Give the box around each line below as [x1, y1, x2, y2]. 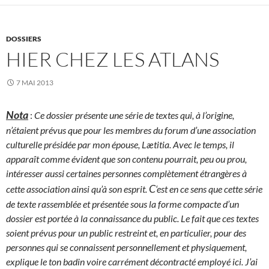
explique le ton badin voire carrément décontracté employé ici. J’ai [6, 255, 258, 267]
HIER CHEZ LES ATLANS [6, 46, 219, 71]
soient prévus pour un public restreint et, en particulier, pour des [6, 226, 246, 238]
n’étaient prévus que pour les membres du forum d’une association [6, 124, 256, 136]
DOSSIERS [6, 34, 41, 43]
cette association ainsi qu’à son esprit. [6, 183, 149, 195]
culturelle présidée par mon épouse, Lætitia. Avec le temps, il [6, 138, 234, 150]
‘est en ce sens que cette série [156, 183, 262, 195]
